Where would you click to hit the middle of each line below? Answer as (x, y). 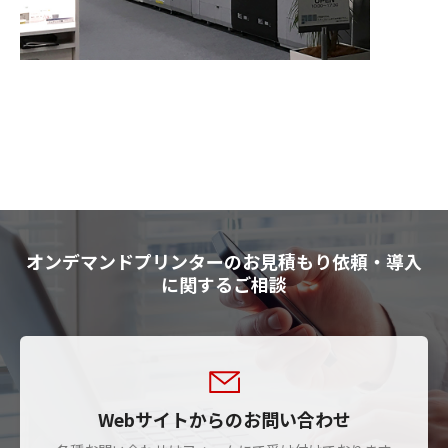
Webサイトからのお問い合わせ (224, 418)
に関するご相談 (224, 283)
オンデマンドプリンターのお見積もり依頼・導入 (224, 260)
